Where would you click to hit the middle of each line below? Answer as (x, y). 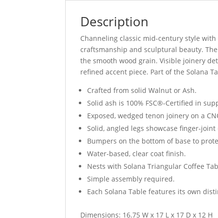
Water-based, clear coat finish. (137, 154)
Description (115, 22)
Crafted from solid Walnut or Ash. (142, 91)
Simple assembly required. (131, 179)
